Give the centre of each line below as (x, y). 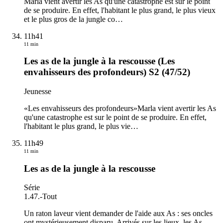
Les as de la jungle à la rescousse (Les (99, 61)
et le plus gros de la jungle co (69, 19)
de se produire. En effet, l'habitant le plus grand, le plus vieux (120, 10)
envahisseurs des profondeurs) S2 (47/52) (107, 72)
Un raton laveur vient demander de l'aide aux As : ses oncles (118, 214)
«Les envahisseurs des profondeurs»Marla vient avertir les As (120, 108)
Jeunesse (38, 91)
